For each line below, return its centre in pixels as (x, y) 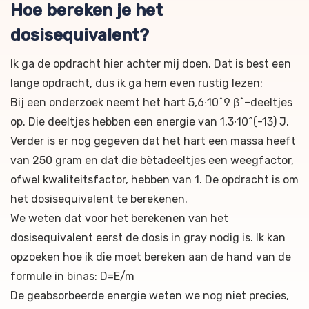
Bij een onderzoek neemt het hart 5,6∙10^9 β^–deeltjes (151, 102)
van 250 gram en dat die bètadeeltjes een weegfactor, (152, 160)
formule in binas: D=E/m (72, 276)
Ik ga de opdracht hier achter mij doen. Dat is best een (151, 64)
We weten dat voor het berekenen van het (119, 218)
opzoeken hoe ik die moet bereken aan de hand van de (151, 257)
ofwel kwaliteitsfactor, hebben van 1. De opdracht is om (154, 180)
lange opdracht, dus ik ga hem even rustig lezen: (137, 83)
